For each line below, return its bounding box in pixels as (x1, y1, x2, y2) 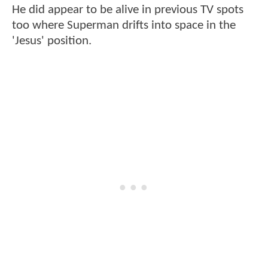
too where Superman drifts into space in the (12, 19, 236, 32)
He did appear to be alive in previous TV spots (12, 4, 243, 17)
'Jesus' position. (12, 35, 92, 48)
